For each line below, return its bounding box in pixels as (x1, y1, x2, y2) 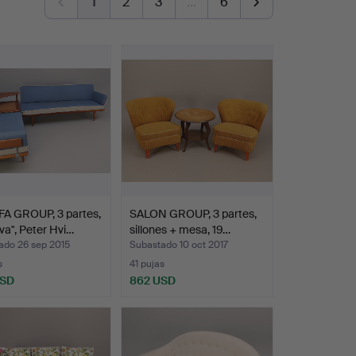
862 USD (129, 273, 176, 288)
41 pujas (129, 257, 164, 271)
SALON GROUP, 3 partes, (129, 207, 257, 222)
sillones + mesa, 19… (129, 222, 230, 238)
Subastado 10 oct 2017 (129, 238, 228, 252)
